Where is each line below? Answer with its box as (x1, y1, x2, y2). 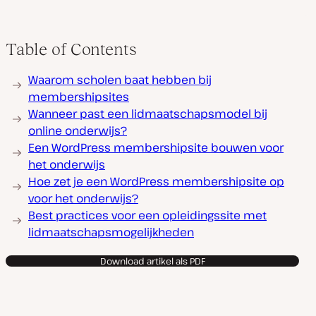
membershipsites (28, 89, 129, 104)
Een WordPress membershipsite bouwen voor (28, 140, 284, 155)
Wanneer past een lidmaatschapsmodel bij (28, 106, 267, 121)
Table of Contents (6, 39, 137, 59)
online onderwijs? (28, 123, 127, 138)
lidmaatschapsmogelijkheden (28, 224, 194, 240)
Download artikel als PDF (99, 255, 205, 267)
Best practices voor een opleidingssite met (28, 207, 267, 223)
